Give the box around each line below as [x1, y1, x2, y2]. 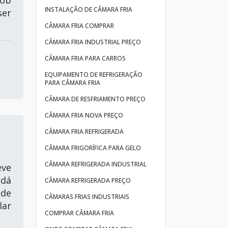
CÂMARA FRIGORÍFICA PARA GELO [45, 144, 141, 152]
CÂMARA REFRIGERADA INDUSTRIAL [45, 160, 147, 168]
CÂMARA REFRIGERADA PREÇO [45, 176, 131, 185]
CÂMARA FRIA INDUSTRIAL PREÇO [45, 38, 141, 46]
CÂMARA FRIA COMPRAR [45, 21, 114, 30]
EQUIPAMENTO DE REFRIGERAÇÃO [45, 70, 142, 79]
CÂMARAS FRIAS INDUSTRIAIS [45, 192, 129, 201]
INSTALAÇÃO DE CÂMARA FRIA [45, 5, 132, 14]
